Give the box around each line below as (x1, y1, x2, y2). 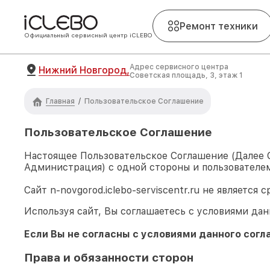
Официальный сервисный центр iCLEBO (24, 31, 152, 39)
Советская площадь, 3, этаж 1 (130, 71, 243, 80)
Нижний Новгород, (39, 64, 130, 76)
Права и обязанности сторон (24, 251, 193, 265)
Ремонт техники (180, 20, 258, 32)
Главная (46, 96, 75, 105)
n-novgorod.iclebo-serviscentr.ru (50, 184, 199, 196)
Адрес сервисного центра (130, 63, 228, 71)
